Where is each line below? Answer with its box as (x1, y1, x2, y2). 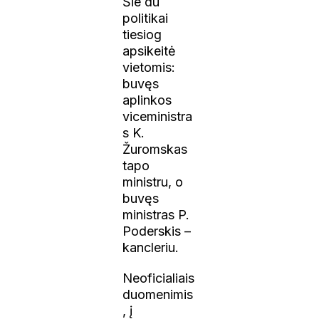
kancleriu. (122, 239, 179, 255)
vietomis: (122, 59, 176, 75)
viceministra (122, 108, 193, 124)
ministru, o (122, 174, 184, 189)
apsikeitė (122, 43, 177, 58)
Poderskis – (122, 223, 192, 239)
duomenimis (122, 286, 194, 302)
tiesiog (122, 26, 162, 42)
